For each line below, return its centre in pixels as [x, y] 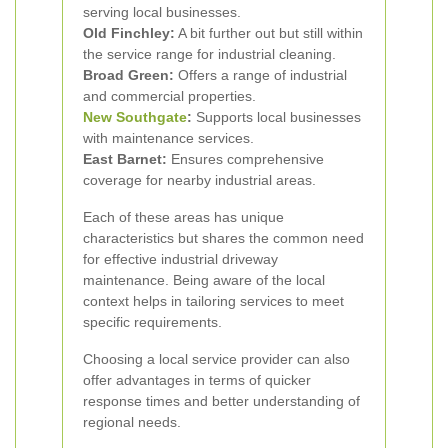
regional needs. [132, 422]
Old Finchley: [129, 33]
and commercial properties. [169, 96]
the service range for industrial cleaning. [209, 54]
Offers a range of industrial [260, 75]
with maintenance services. [168, 138]
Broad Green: [128, 75]
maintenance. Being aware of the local [204, 280]
